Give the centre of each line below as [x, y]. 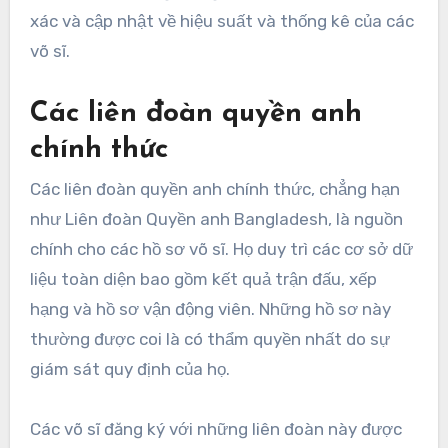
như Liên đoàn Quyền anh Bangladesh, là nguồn [216, 219]
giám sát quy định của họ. [129, 369]
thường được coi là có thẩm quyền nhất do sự [209, 339]
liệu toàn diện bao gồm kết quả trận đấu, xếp [203, 279]
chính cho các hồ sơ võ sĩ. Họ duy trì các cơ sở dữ [221, 249]
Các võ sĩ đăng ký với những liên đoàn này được [215, 429]
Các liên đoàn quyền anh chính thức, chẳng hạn [214, 189]
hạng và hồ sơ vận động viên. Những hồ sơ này [210, 309]
